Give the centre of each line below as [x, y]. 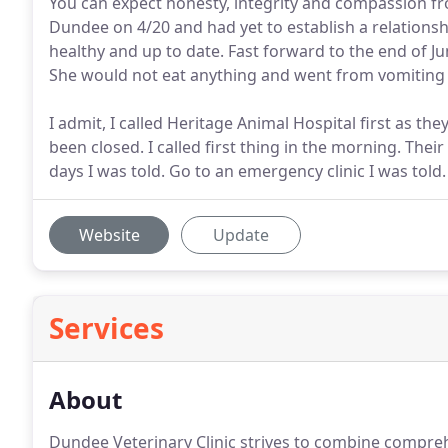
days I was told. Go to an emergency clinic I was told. [247, 171]
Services [106, 328]
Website [109, 235]
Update [241, 235]
